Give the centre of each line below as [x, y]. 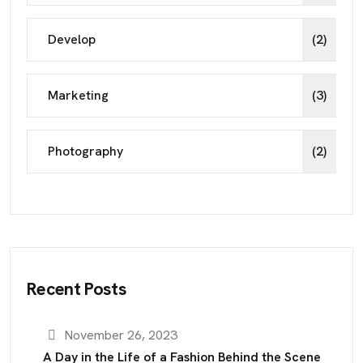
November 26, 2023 [120, 335]
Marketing [78, 95]
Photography [85, 151]
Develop [72, 39]
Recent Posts [77, 289]
